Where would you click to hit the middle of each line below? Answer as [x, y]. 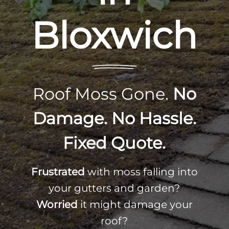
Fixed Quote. [114, 143]
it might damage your [135, 204]
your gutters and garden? [114, 188]
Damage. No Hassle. [114, 118]
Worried [57, 204]
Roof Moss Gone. [102, 94]
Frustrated [58, 172]
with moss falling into [141, 172]
